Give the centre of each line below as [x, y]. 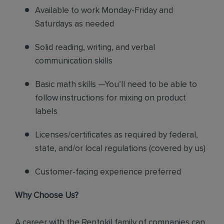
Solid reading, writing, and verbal [95, 48]
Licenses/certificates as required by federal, [116, 135]
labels [46, 112]
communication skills [74, 61]
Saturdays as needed [74, 24]
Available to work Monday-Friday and [104, 11]
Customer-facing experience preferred [108, 172]
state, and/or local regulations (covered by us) [120, 149]
